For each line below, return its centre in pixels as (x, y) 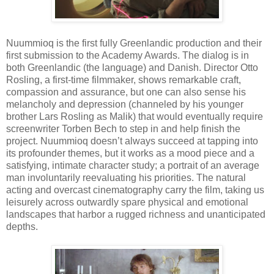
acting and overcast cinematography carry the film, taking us (135, 190)
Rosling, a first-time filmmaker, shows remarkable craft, (124, 80)
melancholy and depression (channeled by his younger (125, 104)
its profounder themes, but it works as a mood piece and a (130, 153)
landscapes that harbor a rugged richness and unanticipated (136, 214)
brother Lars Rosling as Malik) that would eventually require (135, 116)
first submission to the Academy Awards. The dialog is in (128, 55)
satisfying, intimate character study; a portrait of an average (133, 165)
